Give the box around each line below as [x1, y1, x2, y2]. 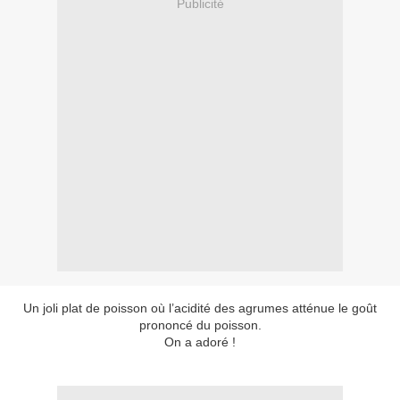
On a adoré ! [164, 335, 236, 350]
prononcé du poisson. [138, 318, 262, 333]
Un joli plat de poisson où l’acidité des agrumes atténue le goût [23, 301, 377, 316]
